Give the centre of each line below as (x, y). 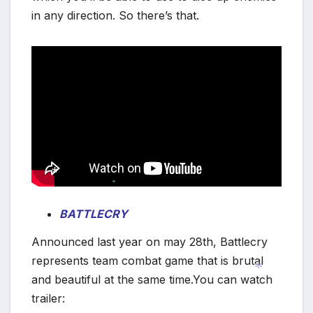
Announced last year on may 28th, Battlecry (150, 241)
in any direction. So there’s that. (115, 15)
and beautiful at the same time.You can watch (152, 279)
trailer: (48, 298)
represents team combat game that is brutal (147, 260)
